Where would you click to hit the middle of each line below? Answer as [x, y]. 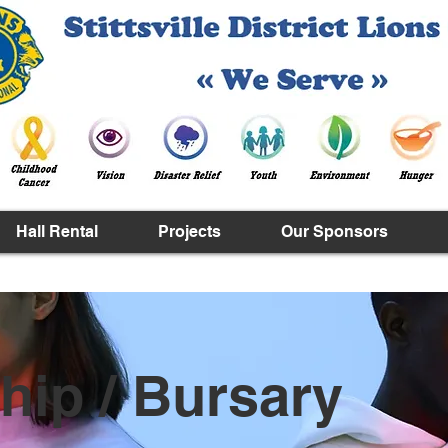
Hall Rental [56, 231]
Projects [189, 231]
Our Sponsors [334, 231]
